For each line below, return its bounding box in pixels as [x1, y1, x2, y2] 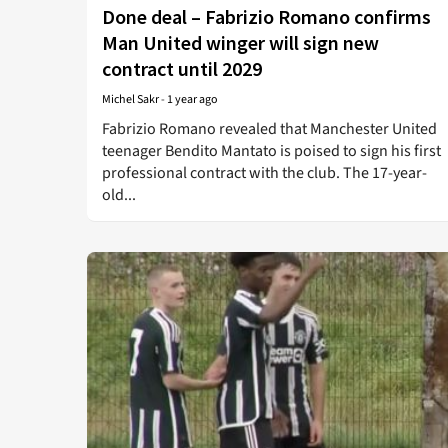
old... [102, 184, 136, 206]
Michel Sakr [102, 91, 159, 108]
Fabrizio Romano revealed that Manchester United [102, 118, 437, 140]
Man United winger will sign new [102, 30, 379, 55]
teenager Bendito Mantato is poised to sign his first [102, 140, 441, 162]
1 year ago [167, 91, 218, 108]
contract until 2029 [102, 56, 262, 81]
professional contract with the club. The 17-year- [102, 162, 427, 184]
